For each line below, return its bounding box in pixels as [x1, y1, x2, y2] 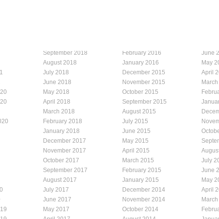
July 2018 [43, 68, 69, 76]
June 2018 [43, 78, 71, 86]
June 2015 [122, 127, 151, 134]
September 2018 [43, 49, 88, 56]
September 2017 [43, 166, 88, 174]
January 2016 [122, 59, 159, 66]
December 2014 [122, 186, 165, 193]
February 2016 [122, 49, 161, 56]
